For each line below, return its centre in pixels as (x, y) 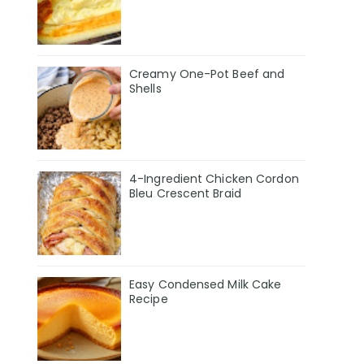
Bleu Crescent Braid (185, 194)
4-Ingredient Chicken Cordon (214, 179)
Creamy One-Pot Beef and (207, 74)
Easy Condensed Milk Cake (206, 285)
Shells (145, 88)
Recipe (149, 299)
